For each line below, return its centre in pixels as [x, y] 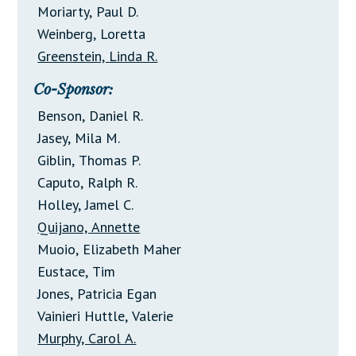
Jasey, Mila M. [79, 138]
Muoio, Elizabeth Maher [110, 250]
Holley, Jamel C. [86, 205]
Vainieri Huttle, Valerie [106, 316]
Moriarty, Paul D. [88, 12]
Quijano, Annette [89, 227]
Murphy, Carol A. [87, 339]
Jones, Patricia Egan [97, 294]
